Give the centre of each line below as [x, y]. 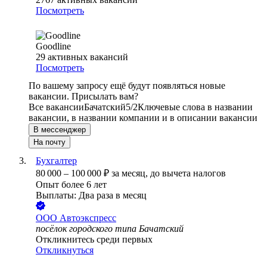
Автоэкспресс [88, 218]
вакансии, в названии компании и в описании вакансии [143, 118]
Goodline [53, 46]
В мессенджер [60, 130]
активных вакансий [88, 57]
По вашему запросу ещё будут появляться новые [127, 86]
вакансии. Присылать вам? [83, 97]
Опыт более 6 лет [71, 185]
